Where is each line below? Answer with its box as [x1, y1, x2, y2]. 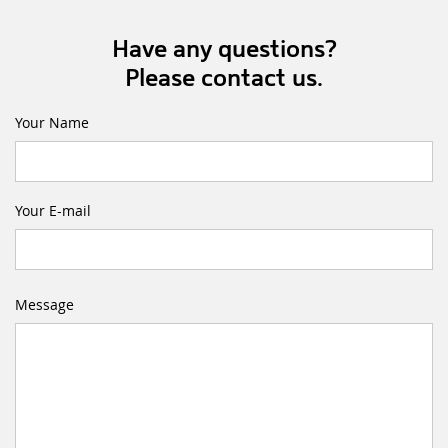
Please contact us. [125, 62, 323, 92]
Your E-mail [15, 200, 91, 220]
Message [15, 294, 74, 314]
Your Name [15, 112, 89, 132]
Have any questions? [111, 33, 337, 63]
